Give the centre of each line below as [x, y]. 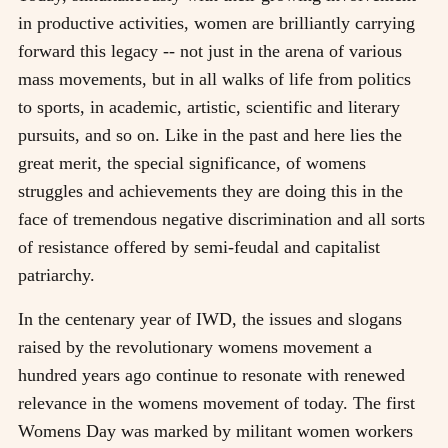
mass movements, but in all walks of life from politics [214, 78]
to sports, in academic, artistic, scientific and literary [209, 106]
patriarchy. [56, 274]
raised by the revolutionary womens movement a [195, 346]
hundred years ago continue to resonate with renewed [211, 374]
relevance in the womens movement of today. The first [216, 402]
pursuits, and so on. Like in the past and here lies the [210, 134]
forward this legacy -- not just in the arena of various [210, 50]
